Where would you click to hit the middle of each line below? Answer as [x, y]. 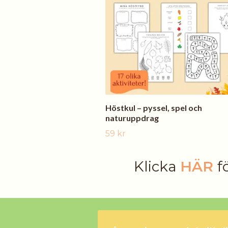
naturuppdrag [132, 118]
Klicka [157, 166]
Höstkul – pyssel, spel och [154, 107]
